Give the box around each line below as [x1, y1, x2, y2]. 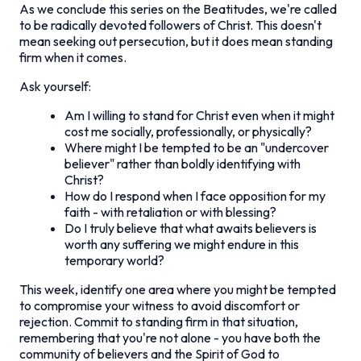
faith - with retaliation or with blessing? [64, 203, 276, 220]
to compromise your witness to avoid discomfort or [19, 297, 300, 313]
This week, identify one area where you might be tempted [19, 280, 336, 297]
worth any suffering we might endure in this [64, 235, 299, 252]
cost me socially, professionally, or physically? [64, 122, 312, 139]
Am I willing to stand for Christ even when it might [64, 106, 334, 123]
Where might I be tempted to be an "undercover [64, 139, 329, 156]
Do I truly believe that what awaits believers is [64, 219, 317, 236]
